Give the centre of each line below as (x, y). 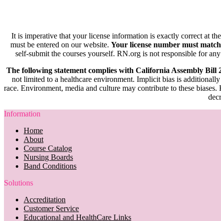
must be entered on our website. (61, 44)
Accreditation (45, 199)
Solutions (18, 183)
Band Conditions (50, 166)
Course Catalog (48, 148)
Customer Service (51, 208)
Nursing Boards (48, 157)
